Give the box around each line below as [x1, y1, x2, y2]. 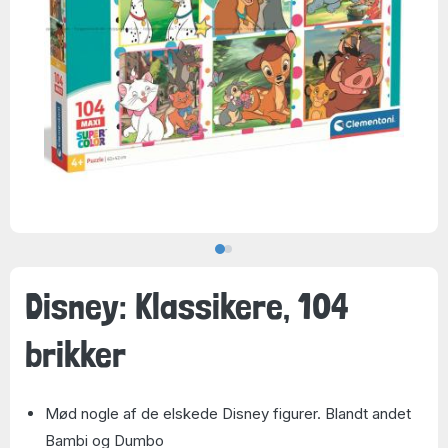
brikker [25, 331, 126, 376]
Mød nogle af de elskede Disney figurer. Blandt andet [45, 404, 411, 423]
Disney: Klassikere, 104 [25, 283, 349, 328]
